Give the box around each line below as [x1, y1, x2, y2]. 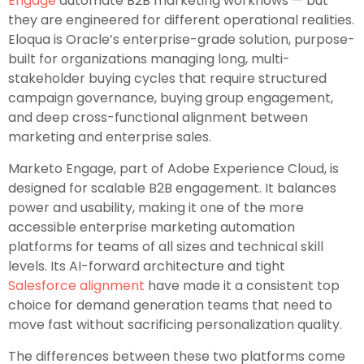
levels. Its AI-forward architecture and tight [8, 257, 285, 276]
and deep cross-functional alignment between [8, 108, 308, 128]
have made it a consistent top [145, 276, 340, 296]
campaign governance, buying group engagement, [8, 89, 333, 108]
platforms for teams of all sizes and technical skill [8, 237, 323, 257]
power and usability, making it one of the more [8, 198, 304, 218]
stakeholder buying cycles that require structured [8, 69, 327, 89]
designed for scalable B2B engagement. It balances [8, 179, 336, 198]
